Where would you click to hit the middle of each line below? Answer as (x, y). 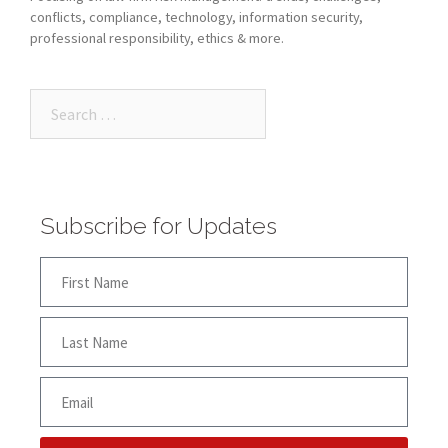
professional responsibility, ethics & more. (157, 38)
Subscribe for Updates (158, 226)
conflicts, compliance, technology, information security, (196, 17)
